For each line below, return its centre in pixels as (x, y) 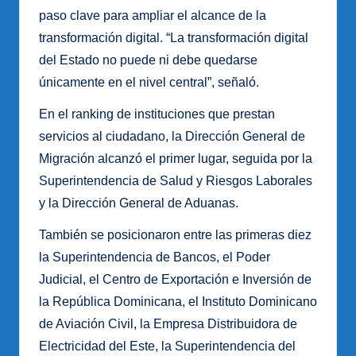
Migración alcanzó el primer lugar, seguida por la (176, 159)
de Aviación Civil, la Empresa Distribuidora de (168, 324)
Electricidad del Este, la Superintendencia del (167, 346)
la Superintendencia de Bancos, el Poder (155, 257)
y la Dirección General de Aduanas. (139, 203)
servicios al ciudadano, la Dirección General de (172, 137)
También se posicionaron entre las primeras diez (175, 235)
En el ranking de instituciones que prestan (157, 114)
